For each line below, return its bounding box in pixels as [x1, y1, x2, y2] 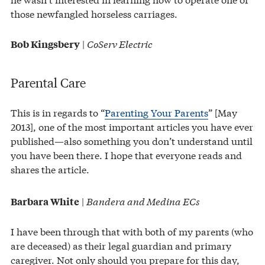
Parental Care [11, 73, 86, 91]
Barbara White [11, 194, 79, 208]
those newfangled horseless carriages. [11, 7, 177, 21]
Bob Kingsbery [11, 37, 80, 51]
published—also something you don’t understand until [11, 133, 253, 147]
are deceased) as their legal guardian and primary [11, 238, 231, 252]
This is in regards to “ [11, 105, 105, 119]
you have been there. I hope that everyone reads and [11, 147, 242, 161]
